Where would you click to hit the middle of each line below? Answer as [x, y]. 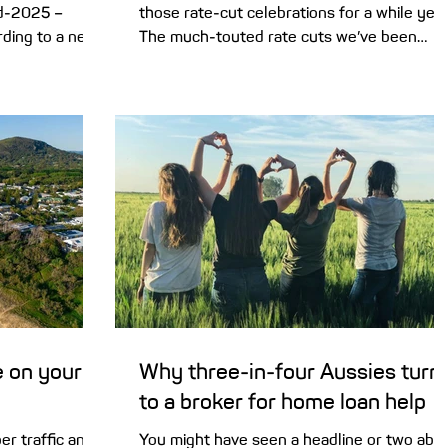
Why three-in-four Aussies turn [290, 371]
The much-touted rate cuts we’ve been [278, 36]
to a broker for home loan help [282, 401]
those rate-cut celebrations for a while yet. [291, 12]
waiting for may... [198, 60]
